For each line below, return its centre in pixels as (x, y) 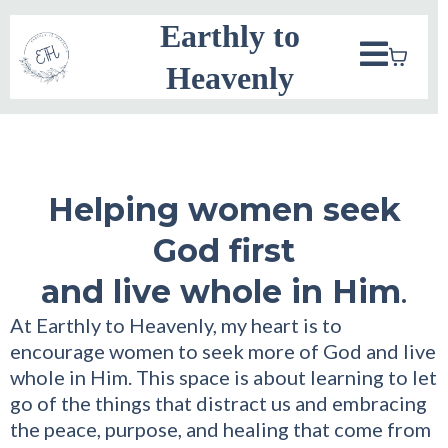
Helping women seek (224, 209)
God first (224, 250)
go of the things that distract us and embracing (218, 403)
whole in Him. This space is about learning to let (223, 377)
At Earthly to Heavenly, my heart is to (176, 325)
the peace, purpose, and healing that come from (220, 429)
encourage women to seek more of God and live (223, 351)
